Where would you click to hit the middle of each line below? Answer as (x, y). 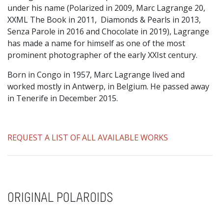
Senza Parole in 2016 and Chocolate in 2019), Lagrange (108, 31)
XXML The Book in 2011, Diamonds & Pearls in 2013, (104, 20)
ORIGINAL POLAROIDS (60, 198)
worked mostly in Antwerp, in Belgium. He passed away (108, 86)
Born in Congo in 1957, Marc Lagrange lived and (96, 75)
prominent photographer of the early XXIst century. (102, 55)
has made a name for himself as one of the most (96, 43)
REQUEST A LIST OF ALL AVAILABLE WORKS (88, 137)
